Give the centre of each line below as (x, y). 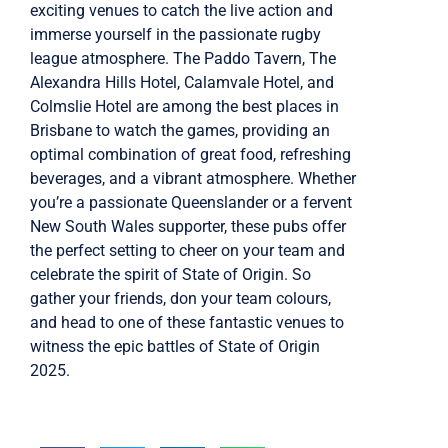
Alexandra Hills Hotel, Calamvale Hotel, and (182, 83)
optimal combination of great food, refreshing (190, 155)
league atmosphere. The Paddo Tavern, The (183, 59)
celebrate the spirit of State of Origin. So (170, 275)
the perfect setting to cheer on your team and (187, 251)
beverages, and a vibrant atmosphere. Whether (193, 179)
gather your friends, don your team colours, (180, 299)
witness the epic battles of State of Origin (175, 347)
